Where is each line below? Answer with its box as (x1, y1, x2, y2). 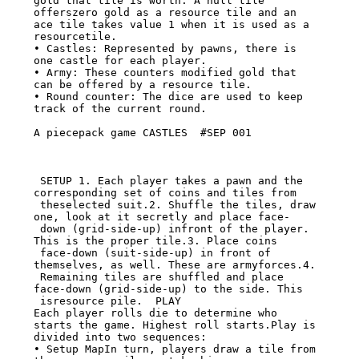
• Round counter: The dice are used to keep (33, 91, 303, 103)
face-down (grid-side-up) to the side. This (33, 283, 303, 296)
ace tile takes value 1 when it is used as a (33, 18, 309, 31)
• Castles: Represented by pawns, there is (33, 42, 296, 55)
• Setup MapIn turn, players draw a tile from (33, 343, 316, 356)
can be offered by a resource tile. (33, 79, 252, 91)
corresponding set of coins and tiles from (33, 187, 296, 200)
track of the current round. (33, 103, 207, 115)
